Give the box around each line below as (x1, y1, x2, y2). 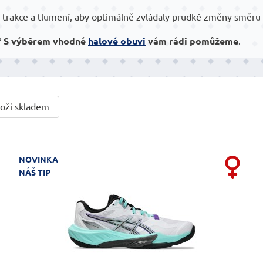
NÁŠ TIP (18, 167, 50, 177)
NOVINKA (18, 154, 58, 164)
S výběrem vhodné (4, 35, 88, 46)
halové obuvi (88, 35, 146, 46)
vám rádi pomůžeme (146, 35, 238, 46)
